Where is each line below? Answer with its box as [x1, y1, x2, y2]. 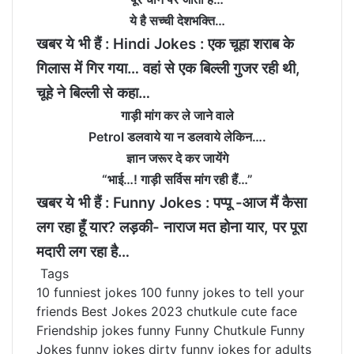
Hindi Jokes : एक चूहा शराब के [113, 35, 294, 54]
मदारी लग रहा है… [36, 243, 130, 262]
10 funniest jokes [36, 284, 137, 301]
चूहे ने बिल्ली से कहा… [36, 84, 150, 103]
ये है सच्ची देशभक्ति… [129, 13, 225, 29]
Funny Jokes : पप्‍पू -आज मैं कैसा [113, 194, 307, 213]
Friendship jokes [36, 322, 134, 339]
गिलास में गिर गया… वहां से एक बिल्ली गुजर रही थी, [36, 59, 300, 78]
